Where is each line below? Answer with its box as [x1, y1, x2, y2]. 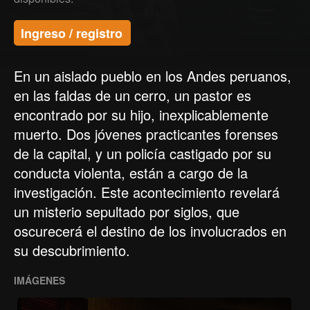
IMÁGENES [14, 273, 65, 287]
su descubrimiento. [14, 240, 130, 260]
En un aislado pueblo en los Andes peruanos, [14, 66, 291, 86]
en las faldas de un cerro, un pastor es [14, 85, 251, 105]
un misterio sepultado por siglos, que [14, 201, 239, 221]
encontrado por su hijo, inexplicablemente [14, 104, 268, 125]
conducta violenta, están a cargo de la [14, 163, 248, 183]
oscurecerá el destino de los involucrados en [14, 221, 286, 241]
